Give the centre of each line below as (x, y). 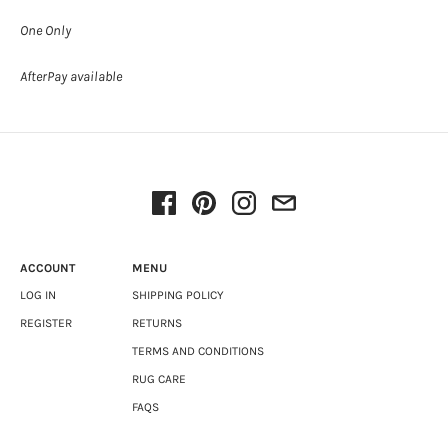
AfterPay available (71, 76)
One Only (45, 30)
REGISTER (46, 322)
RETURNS (156, 322)
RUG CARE (158, 378)
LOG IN (38, 294)
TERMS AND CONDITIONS (197, 350)
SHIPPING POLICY (177, 294)
